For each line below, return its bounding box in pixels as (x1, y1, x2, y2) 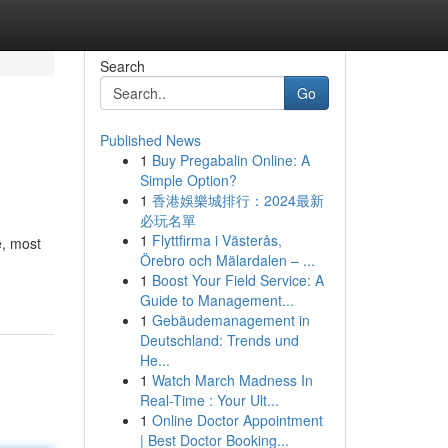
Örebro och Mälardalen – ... (139, 250, 315, 270)
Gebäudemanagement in (151, 310, 310, 330)
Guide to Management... (139, 290, 294, 310)
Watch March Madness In (151, 370, 313, 390)
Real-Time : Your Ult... (139, 390, 279, 410)
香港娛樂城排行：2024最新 (151, 190, 324, 210)
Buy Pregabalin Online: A (151, 150, 310, 170)
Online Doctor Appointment (151, 410, 323, 430)
